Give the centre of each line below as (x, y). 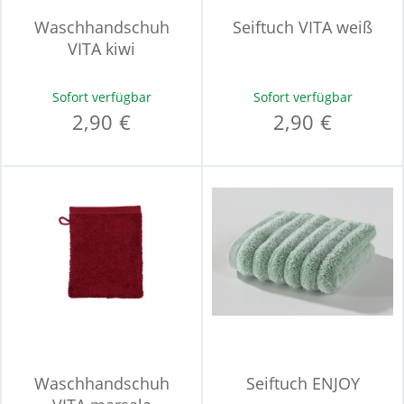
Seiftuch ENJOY (303, 383)
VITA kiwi (101, 49)
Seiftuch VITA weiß (303, 27)
